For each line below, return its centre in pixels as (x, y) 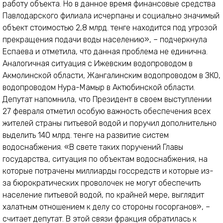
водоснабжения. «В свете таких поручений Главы (93, 147)
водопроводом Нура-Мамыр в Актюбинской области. (99, 88)
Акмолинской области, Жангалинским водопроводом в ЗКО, (111, 76)
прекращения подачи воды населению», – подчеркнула (105, 40)
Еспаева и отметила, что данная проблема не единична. (105, 52)
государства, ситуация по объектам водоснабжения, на (105, 159)
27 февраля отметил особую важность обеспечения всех (107, 111)
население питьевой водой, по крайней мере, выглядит (103, 195)
